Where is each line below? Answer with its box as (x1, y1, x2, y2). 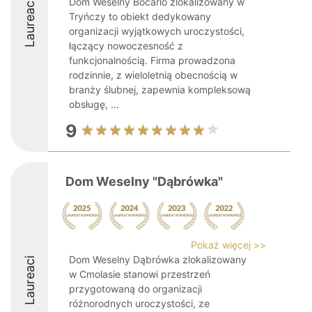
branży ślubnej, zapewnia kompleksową (69, 84, 251, 95)
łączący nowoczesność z (69, 40, 183, 52)
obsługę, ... (69, 98, 119, 110)
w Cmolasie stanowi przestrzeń (69, 268, 210, 280)
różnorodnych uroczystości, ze (69, 297, 210, 309)
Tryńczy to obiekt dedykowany (69, 10, 211, 22)
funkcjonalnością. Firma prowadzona (69, 54, 235, 66)
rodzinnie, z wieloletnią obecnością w (69, 69, 237, 81)
